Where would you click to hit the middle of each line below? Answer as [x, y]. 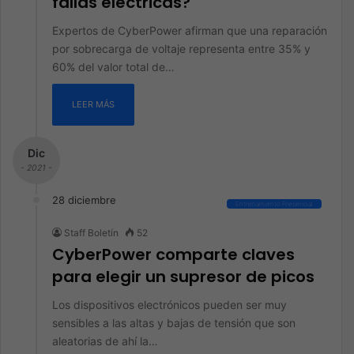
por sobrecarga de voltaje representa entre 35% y [181, 49]
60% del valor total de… [113, 67]
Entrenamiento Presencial [274, 204]
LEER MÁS [93, 104]
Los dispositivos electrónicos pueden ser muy [169, 305]
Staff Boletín [91, 233]
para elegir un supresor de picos [183, 277]
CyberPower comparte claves [173, 254]
